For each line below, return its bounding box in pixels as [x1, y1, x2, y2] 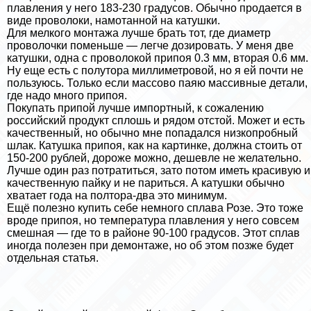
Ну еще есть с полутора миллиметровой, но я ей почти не [7, 65, 303, 77]
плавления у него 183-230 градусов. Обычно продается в [7, 2, 302, 15]
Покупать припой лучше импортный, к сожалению [7, 102, 264, 115]
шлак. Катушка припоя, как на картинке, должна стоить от [7, 140, 302, 152]
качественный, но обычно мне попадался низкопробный [7, 127, 298, 140]
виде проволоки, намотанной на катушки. [7, 15, 220, 27]
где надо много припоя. [7, 90, 127, 102]
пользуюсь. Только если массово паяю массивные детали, [7, 77, 308, 90]
